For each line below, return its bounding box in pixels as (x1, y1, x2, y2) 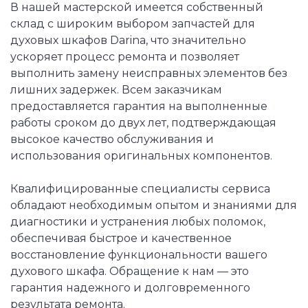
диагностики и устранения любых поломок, (10, 215, 265, 229)
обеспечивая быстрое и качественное (10, 232, 232, 245)
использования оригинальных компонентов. (10, 149, 272, 163)
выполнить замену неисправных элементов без (10, 67, 287, 80)
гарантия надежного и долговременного (10, 281, 250, 295)
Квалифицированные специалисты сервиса (10, 182, 270, 196)
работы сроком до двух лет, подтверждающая (10, 116, 276, 130)
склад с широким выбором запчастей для (10, 17, 255, 31)
